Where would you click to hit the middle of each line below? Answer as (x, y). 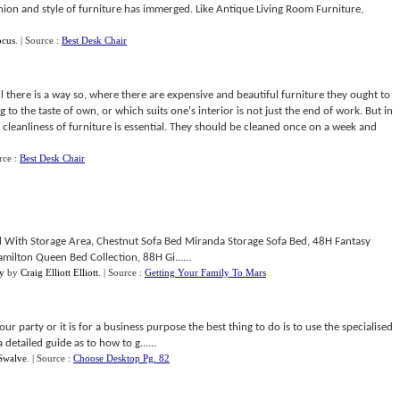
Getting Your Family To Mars (205, 272)
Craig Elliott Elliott (59, 272)
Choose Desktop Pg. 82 (121, 358)
